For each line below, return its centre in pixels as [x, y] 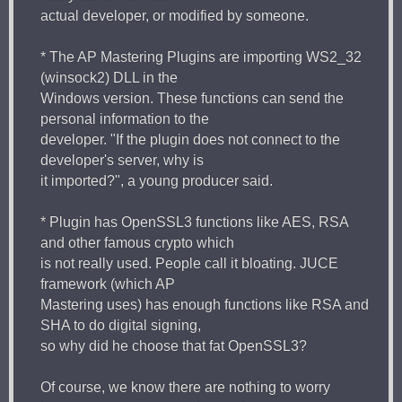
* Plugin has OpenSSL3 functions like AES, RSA [194, 222]
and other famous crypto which [137, 242]
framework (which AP [108, 284]
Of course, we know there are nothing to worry [185, 387]
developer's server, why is [122, 160]
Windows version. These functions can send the [192, 98]
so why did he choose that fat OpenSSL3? [174, 345]
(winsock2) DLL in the [109, 77]
